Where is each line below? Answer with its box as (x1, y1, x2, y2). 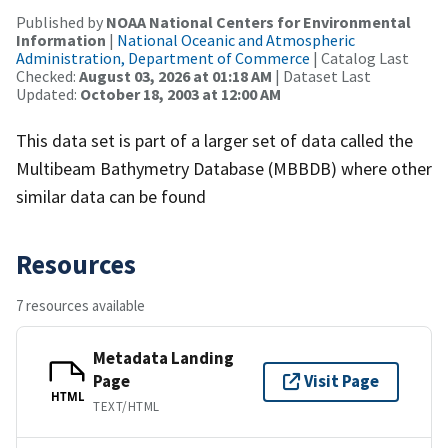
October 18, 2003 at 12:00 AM (80, 83, 281, 104)
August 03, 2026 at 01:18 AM (79, 65, 272, 86)
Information (16, 29, 106, 50)
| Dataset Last (272, 65, 371, 86)
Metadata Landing (93, 346, 234, 369)
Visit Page (304, 370, 379, 393)
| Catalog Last (310, 47, 409, 68)
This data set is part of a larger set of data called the (16, 128, 413, 152)
